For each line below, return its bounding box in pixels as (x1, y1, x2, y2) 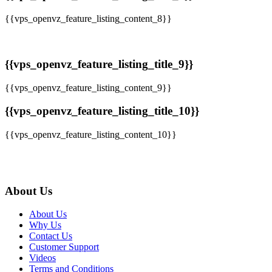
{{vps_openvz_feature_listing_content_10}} (5, 129, 177, 140)
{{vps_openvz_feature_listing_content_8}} (5, 13, 172, 24)
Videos (29, 253, 56, 263)
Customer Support (29, 242, 99, 253)
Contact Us (29, 231, 72, 242)
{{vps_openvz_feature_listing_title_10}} (5, 104, 199, 118)
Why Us (29, 220, 61, 231)
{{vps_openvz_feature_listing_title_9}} (5, 57, 193, 70)
